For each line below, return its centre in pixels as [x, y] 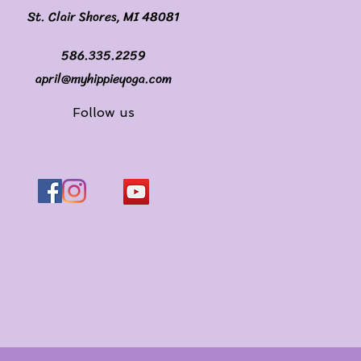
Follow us [104, 113]
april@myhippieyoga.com [104, 79]
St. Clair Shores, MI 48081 [104, 17]
